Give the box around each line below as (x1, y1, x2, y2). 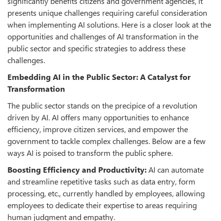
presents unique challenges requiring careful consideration (7, 7, 207, 18)
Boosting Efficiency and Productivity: (7, 164, 148, 175)
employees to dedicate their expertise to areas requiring (7, 199, 197, 210)
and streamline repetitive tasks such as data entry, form (7, 176, 195, 186)
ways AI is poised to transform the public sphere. (7, 147, 173, 158)
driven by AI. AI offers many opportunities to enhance (7, 111, 189, 122)
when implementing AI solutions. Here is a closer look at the (7, 19, 211, 30)
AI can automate (148, 164, 204, 175)
